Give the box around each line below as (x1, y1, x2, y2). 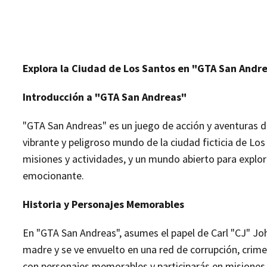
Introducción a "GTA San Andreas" (23, 89, 187, 104)
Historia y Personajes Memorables (23, 197, 184, 211)
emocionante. (23, 168, 84, 182)
